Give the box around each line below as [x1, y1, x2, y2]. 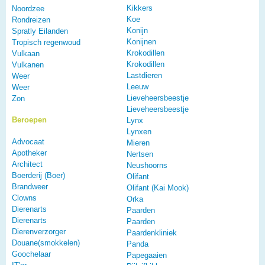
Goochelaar [12, 249, 51, 258]
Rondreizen [12, 15, 50, 24]
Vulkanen [12, 60, 44, 69]
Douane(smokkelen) [12, 238, 80, 247]
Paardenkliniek [127, 228, 177, 237]
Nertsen [127, 149, 153, 159]
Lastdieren [127, 70, 162, 80]
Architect [12, 159, 43, 169]
